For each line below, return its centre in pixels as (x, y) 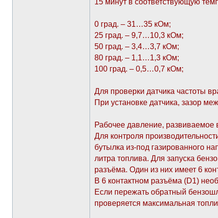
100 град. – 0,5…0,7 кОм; (139, 69)
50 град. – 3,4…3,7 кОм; (137, 46)
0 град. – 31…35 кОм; (133, 24)
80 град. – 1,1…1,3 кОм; (137, 58)
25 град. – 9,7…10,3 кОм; (139, 35)
